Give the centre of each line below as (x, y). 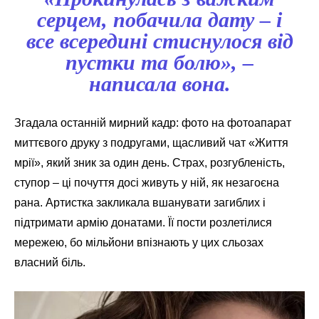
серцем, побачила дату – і (159, 20)
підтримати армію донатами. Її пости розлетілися (143, 223)
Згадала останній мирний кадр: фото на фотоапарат (153, 123)
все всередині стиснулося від (159, 41)
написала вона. (159, 84)
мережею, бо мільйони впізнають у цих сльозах (139, 243)
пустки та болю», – (159, 63)
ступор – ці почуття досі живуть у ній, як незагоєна (147, 183)
